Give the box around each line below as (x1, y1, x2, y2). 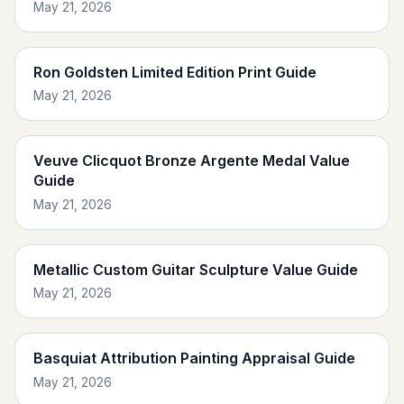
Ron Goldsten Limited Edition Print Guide (33, 62, 317, 81)
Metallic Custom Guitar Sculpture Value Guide (33, 260, 358, 279)
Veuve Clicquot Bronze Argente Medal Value (33, 151, 350, 170)
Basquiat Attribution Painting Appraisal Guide (33, 349, 355, 368)
